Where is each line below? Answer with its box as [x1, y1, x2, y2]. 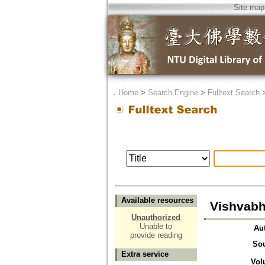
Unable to [140, 222, 172, 231]
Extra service [121, 250, 169, 259]
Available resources [121, 196, 193, 205]
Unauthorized [131, 213, 180, 222]
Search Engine [147, 88, 198, 97]
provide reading [130, 231, 182, 240]
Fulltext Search [207, 88, 260, 97]
